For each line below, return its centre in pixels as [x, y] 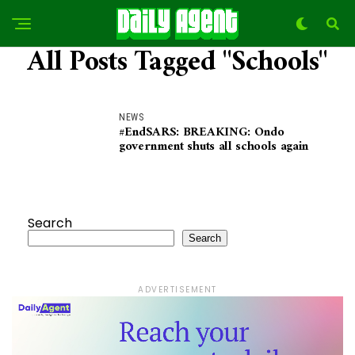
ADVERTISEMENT [177, 290]
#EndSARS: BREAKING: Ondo [202, 132]
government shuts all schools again [214, 147]
